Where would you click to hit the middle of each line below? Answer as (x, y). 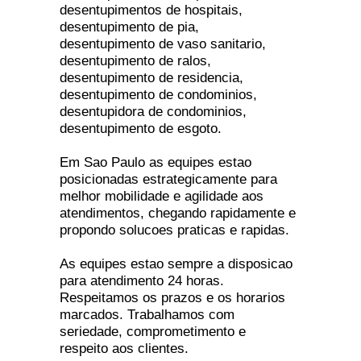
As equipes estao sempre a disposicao (176, 263)
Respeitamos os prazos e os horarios (172, 297)
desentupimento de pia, (129, 27)
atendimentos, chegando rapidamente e (178, 213)
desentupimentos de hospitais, (151, 10)
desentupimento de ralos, (135, 60)
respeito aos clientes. (124, 348)
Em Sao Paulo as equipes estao (156, 162)
